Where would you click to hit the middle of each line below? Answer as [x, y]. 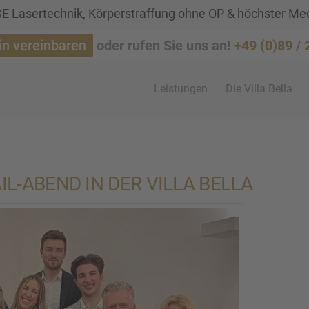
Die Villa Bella [259, 89]
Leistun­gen [180, 89]
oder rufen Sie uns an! [163, 46]
